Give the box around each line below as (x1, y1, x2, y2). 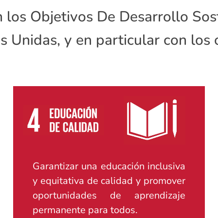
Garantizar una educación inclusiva (33, 160, 185, 173)
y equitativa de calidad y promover (33, 174, 185, 187)
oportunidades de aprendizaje (33, 189, 185, 202)
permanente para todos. (33, 203, 138, 217)
